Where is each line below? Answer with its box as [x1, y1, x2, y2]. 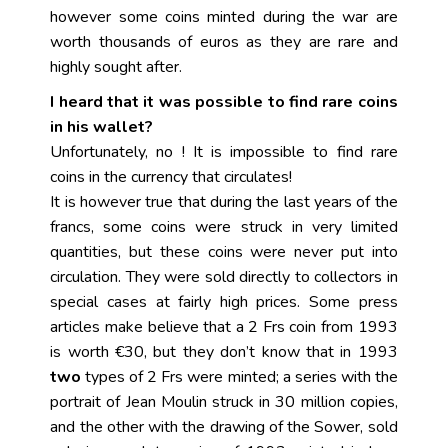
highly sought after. [50, 56, 183, 78]
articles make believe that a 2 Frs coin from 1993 [50, 316, 398, 338]
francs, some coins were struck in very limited [50, 216, 398, 238]
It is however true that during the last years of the [50, 191, 398, 213]
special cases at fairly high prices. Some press [50, 291, 398, 313]
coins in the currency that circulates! [50, 166, 293, 188]
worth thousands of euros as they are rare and [50, 31, 398, 53]
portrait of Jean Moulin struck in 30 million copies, [50, 391, 398, 413]
